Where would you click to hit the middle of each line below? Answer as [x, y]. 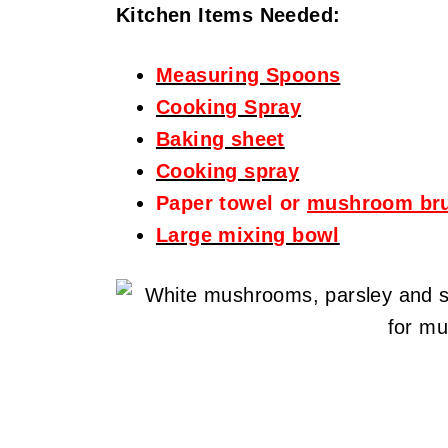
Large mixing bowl [247, 235]
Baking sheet [220, 139]
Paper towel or [228, 203]
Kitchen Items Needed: [228, 15]
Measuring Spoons [248, 75]
